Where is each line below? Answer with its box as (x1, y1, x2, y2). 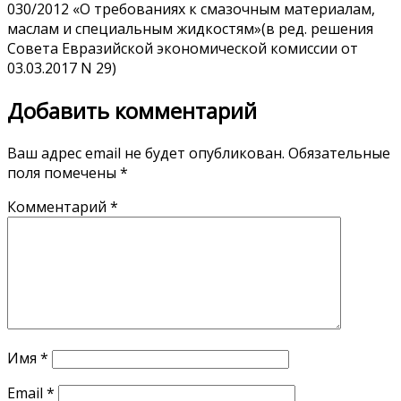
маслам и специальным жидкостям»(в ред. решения (7, 18, 373, 38)
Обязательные (288, 142, 390, 163)
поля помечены (7, 162, 120, 183)
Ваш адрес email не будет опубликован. (7, 142, 285, 163)
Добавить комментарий (7, 95, 257, 125)
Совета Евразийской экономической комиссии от (7, 38, 358, 58)
